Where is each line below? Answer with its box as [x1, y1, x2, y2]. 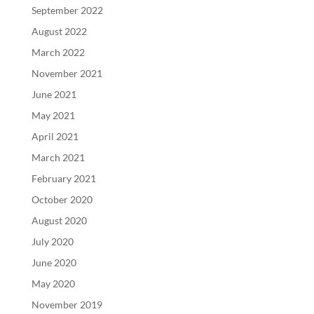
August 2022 [31, 25, 87, 37]
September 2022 [31, 4, 103, 16]
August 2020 [31, 214, 87, 226]
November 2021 [31, 67, 102, 79]
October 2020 [31, 193, 93, 205]
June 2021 [31, 88, 76, 100]
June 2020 [31, 256, 76, 268]
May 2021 [31, 109, 75, 121]
